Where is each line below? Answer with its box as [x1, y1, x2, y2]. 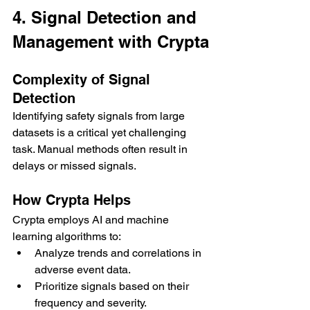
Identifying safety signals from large [12, 109, 188, 122]
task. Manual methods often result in [12, 142, 190, 156]
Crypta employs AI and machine [12, 212, 172, 226]
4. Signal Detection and [12, 7, 201, 27]
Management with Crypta [12, 31, 209, 51]
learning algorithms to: [12, 229, 121, 243]
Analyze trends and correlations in [35, 246, 204, 259]
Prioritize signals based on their [35, 279, 192, 293]
